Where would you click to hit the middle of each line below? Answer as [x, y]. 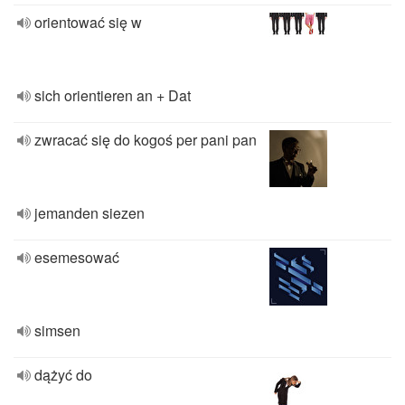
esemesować [77, 257]
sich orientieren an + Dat [113, 95]
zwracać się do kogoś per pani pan [146, 140]
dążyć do [63, 375]
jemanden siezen [89, 213]
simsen [57, 330]
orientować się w [88, 22]
